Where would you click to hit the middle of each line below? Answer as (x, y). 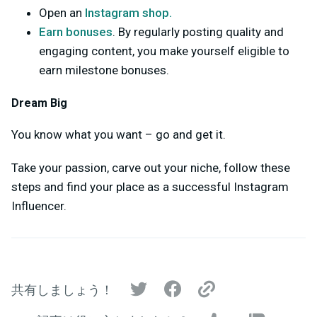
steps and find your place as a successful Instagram (150, 186)
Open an (62, 13)
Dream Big (39, 103)
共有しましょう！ (62, 290)
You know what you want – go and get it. (119, 134)
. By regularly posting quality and (198, 32)
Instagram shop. (128, 13)
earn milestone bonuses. (104, 70)
